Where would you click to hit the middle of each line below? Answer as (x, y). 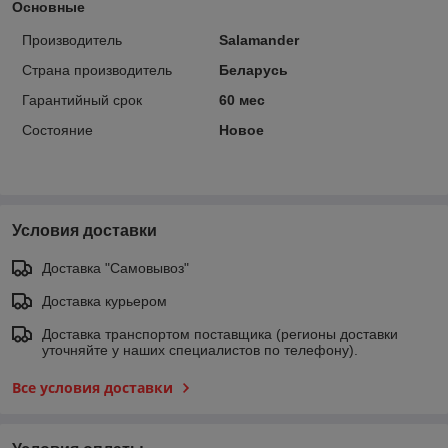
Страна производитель (97, 69)
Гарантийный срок (82, 99)
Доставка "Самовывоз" (115, 267)
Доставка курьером (104, 300)
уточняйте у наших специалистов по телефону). (200, 349)
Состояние (57, 129)
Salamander (258, 39)
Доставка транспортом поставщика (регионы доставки (220, 333)
